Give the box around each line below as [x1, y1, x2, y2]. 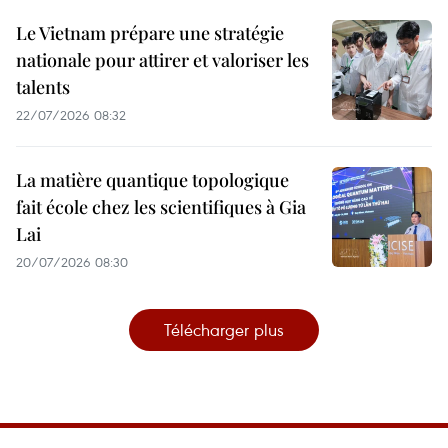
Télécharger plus [164, 317, 284, 341]
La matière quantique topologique [16, 167, 289, 192]
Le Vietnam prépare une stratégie [16, 20, 284, 45]
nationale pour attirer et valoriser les [16, 47, 309, 72]
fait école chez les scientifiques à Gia [16, 194, 306, 219]
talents [16, 74, 70, 99]
